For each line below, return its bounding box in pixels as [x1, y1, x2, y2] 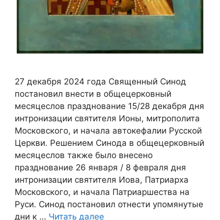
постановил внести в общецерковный [15, 89, 171, 99]
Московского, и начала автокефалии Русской [15, 126, 202, 136]
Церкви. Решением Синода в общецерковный [15, 138, 204, 148]
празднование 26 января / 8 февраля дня [15, 163, 186, 173]
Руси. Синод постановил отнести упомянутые [15, 199, 203, 210]
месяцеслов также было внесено [15, 150, 153, 161]
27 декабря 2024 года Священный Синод [15, 77, 186, 87]
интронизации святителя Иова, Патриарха [15, 175, 189, 185]
